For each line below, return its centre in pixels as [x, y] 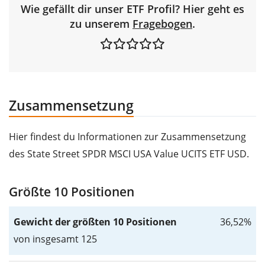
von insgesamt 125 [55, 239]
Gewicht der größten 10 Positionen [95, 222]
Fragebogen [162, 23]
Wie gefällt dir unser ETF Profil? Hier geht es [132, 9]
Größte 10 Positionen [72, 191]
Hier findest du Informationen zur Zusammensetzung [127, 136]
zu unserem [101, 23]
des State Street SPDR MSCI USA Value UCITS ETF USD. [129, 153]
